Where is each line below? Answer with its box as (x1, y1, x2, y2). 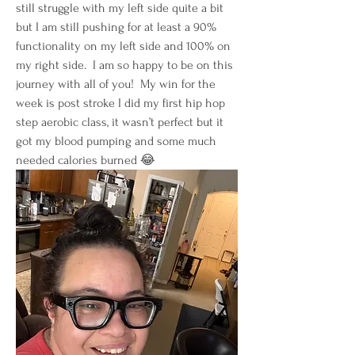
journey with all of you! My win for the (16, 77, 216, 91)
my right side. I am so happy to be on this (16, 58, 233, 72)
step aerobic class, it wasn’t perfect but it (16, 115, 223, 129)
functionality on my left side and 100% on (16, 39, 231, 53)
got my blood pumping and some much (16, 134, 216, 148)
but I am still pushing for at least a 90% (16, 20, 216, 34)
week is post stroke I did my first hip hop (16, 96, 225, 110)
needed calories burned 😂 (16, 153, 155, 167)
